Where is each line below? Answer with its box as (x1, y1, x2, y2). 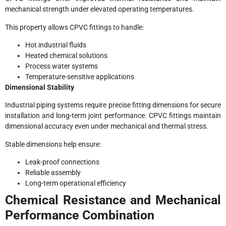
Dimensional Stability (5, 83, 74, 91)
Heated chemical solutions (25, 51, 107, 60)
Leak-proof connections (25, 158, 99, 166)
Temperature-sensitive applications (25, 72, 134, 81)
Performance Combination (5, 208, 154, 223)
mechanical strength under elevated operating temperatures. (5, 5, 194, 14)
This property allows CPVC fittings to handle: (5, 23, 144, 31)
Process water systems (25, 62, 98, 70)
